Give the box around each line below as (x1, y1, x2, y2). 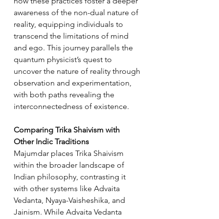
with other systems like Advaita (14, 184, 122, 193)
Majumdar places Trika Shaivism (14, 149, 126, 158)
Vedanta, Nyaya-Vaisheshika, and (14, 196, 127, 205)
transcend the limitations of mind (14, 31, 131, 41)
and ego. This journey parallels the (14, 43, 135, 52)
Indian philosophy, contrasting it (14, 172, 128, 181)
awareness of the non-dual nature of (14, 8, 140, 17)
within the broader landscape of (14, 160, 126, 170)
